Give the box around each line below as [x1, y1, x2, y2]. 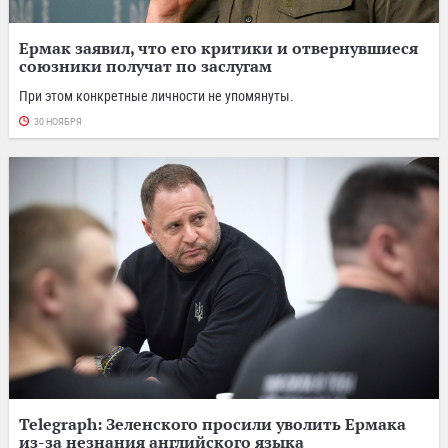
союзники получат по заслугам [19, 55, 272, 76]
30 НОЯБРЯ [34, 116, 82, 127]
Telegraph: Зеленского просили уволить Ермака [19, 413, 406, 434]
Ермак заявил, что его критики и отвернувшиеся [19, 37, 418, 58]
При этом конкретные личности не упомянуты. [19, 85, 294, 105]
